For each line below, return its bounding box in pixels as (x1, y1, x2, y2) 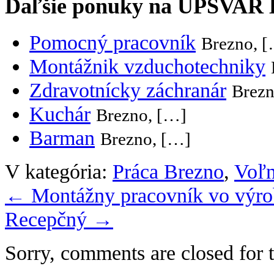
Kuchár (29, 102, 91, 125)
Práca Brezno (113, 159, 224, 183)
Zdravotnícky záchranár (29, 78, 226, 102)
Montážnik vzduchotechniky (29, 54, 265, 78)
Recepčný (5, 207, 92, 231)
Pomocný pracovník (29, 30, 196, 54)
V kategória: (5, 159, 113, 183)
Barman (29, 125, 95, 149)
